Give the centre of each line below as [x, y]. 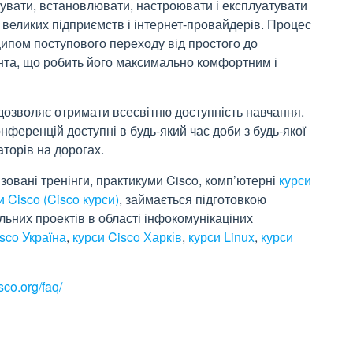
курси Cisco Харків [127, 237]
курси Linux [221, 237]
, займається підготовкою [193, 199]
